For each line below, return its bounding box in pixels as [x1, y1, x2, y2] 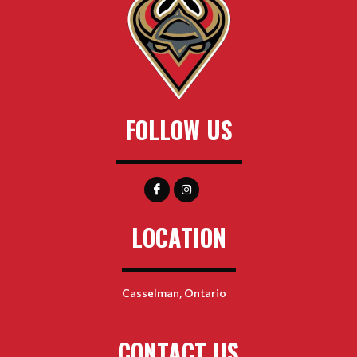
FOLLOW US [124, 112, 233, 147]
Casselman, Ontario [121, 286, 226, 300]
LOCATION [131, 219, 226, 255]
